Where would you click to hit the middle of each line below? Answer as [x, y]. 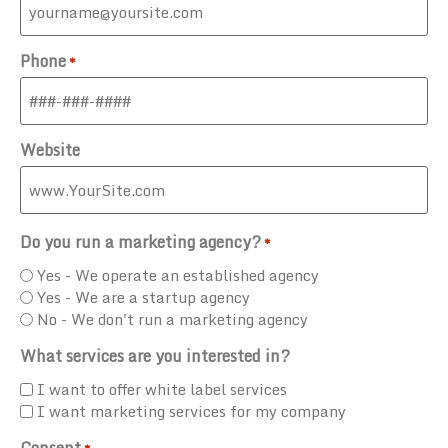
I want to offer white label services [162, 388]
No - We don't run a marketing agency [172, 318]
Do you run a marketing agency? [140, 241]
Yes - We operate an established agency [180, 274]
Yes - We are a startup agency [143, 296]
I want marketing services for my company [191, 410]
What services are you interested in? [155, 355]
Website [50, 149]
